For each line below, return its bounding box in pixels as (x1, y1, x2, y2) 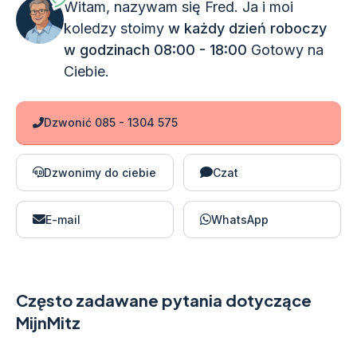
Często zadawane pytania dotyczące (16, 289, 312, 310)
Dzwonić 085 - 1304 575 (44, 115, 178, 129)
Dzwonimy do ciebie (44, 165, 156, 179)
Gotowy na (251, 41, 324, 58)
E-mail (45, 212, 80, 226)
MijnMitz (16, 312, 80, 332)
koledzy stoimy (64, 19, 168, 37)
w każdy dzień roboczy (168, 19, 327, 37)
